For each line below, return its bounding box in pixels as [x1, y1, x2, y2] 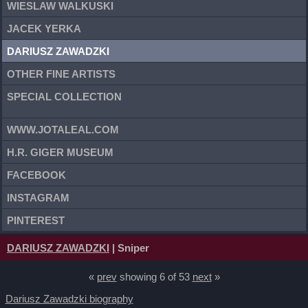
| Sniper [109, 242, 149, 254]
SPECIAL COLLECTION [7, 90, 122, 102]
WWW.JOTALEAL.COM [7, 123, 119, 135]
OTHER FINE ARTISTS [7, 67, 115, 80]
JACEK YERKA [7, 22, 81, 34]
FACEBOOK [7, 168, 66, 181]
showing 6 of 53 [116, 271, 192, 283]
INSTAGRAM [7, 191, 69, 203]
